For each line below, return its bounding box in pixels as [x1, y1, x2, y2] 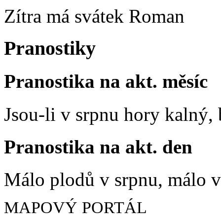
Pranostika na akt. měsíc [4, 71, 208, 92]
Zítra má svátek [4, 5, 129, 27]
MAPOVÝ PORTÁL [4, 198, 147, 217]
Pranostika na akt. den [4, 136, 192, 157]
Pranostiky [4, 37, 96, 60]
